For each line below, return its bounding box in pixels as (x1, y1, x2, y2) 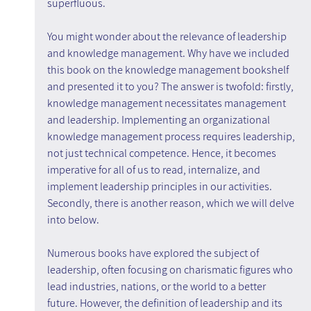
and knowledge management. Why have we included (47, 46, 292, 61)
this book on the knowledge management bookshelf (47, 62, 291, 78)
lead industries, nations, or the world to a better (47, 279, 268, 294)
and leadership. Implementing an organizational (47, 112, 272, 128)
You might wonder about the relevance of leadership (47, 29, 289, 44)
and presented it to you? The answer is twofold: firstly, (47, 79, 296, 94)
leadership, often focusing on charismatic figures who (47, 262, 295, 278)
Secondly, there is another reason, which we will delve (47, 196, 296, 211)
